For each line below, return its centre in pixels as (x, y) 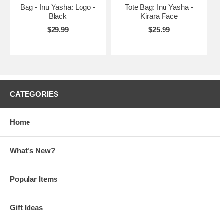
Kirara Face (159, 16)
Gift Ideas (26, 207)
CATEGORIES (34, 94)
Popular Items (34, 179)
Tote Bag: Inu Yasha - (159, 7)
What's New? (32, 150)
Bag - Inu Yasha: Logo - (58, 7)
